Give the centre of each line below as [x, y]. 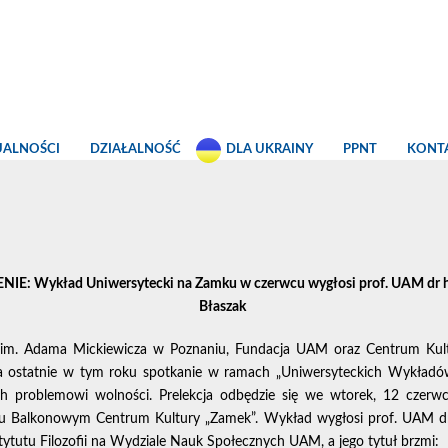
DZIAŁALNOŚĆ [135, 149]
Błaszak [224, 307]
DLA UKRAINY [269, 149]
